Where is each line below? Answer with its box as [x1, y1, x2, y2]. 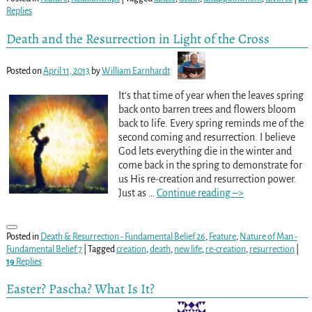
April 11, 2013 [42, 65, 90, 76]
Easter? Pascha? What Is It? [6, 279, 155, 299]
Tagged [87, 244, 115, 254]
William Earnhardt [101, 65, 170, 76]
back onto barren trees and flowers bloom [118, 103, 296, 115]
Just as [118, 187, 148, 198]
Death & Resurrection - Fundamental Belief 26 [40, 231, 205, 242]
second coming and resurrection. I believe [118, 131, 295, 143]
